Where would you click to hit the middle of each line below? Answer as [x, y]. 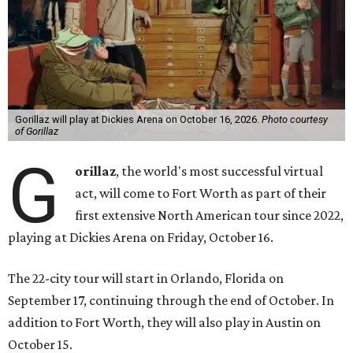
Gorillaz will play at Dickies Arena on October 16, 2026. [138, 120]
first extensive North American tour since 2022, [210, 216]
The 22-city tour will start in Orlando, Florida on [146, 279]
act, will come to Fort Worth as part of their [201, 193]
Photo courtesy [294, 120]
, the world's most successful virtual [220, 171]
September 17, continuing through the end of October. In [171, 301]
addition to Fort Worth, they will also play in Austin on [164, 323]
